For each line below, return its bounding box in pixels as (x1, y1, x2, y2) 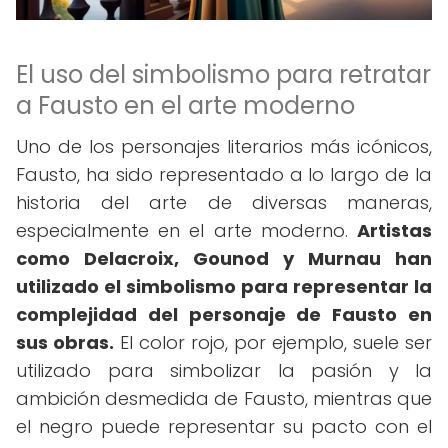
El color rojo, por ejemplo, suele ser (114, 330, 432, 355)
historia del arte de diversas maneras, (16, 190, 432, 215)
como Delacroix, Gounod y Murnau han (16, 246, 432, 271)
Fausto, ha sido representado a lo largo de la (16, 162, 432, 187)
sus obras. (16, 330, 114, 355)
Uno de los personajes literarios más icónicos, (16, 134, 432, 159)
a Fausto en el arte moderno (16, 89, 355, 122)
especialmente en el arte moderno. (16, 218, 357, 243)
